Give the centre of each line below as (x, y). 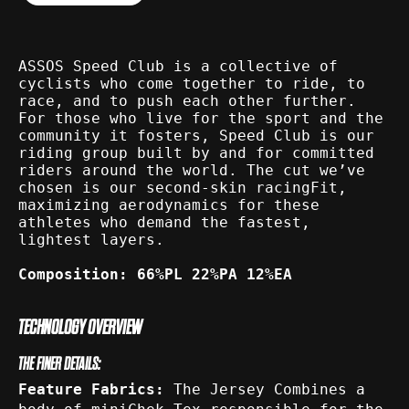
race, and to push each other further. (187, 101)
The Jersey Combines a (269, 389)
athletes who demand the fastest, (164, 223)
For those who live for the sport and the (201, 119)
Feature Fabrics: (96, 389)
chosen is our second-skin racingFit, (183, 188)
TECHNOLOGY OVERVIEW (80, 328)
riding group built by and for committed (196, 153)
